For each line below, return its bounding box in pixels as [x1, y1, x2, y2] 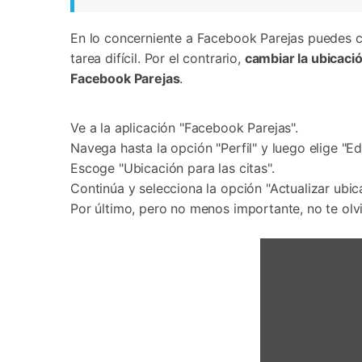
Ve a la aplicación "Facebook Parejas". [70, 120, 298, 136]
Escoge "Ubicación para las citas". [70, 160, 275, 176]
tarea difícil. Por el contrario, [70, 50, 241, 66]
